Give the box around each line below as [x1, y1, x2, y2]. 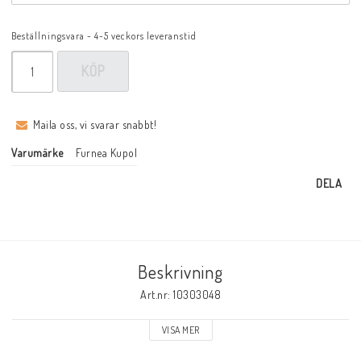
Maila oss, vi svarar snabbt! [33, 118, 156, 132]
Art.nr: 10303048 [140, 288, 221, 302]
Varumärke [11, 146, 64, 160]
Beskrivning [138, 260, 223, 284]
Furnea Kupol [76, 146, 137, 160]
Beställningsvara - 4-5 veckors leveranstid [11, 30, 197, 43]
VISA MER [161, 324, 200, 337]
